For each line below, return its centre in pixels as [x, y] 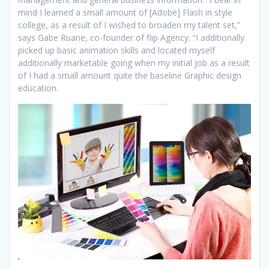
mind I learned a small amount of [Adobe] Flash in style [125, 12]
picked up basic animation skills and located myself [116, 50]
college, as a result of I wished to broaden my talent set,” [129, 25]
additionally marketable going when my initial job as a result [134, 62]
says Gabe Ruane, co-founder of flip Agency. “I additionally [131, 37]
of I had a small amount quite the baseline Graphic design [130, 75]
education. [38, 88]
